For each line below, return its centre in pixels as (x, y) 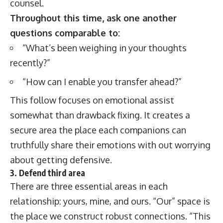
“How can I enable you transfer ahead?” (102, 81)
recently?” (30, 63)
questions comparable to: (65, 33)
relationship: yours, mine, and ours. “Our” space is (110, 201)
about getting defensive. (61, 160)
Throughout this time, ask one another (93, 18)
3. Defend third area (48, 173)
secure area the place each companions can (98, 130)
